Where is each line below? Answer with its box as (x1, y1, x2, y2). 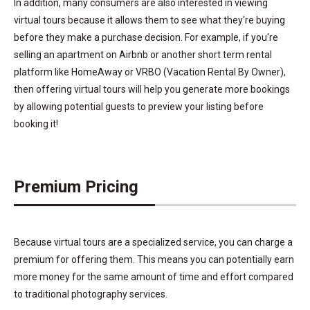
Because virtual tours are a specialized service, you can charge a (14, 236, 293, 248)
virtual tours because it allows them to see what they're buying (14, 14, 285, 26)
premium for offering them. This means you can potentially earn (14, 253, 294, 265)
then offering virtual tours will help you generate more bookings (14, 83, 290, 95)
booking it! (14, 118, 58, 129)
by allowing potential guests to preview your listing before (14, 100, 264, 112)
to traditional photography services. (14, 288, 167, 300)
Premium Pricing (14, 176, 138, 197)
